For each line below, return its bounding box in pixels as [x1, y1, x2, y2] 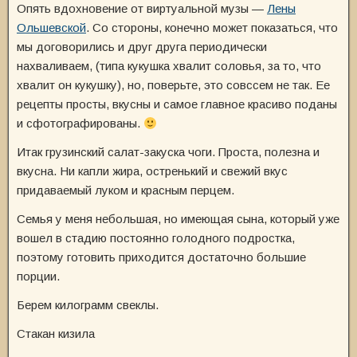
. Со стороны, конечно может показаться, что [86, 21, 338, 34]
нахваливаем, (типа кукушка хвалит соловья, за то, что [17, 59, 321, 73]
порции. [17, 269, 60, 283]
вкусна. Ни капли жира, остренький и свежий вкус [17, 164, 288, 178]
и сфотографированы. [17, 116, 143, 130]
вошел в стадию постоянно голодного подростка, [17, 231, 295, 245]
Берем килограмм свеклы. [17, 298, 159, 312]
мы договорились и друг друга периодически [17, 40, 267, 53]
